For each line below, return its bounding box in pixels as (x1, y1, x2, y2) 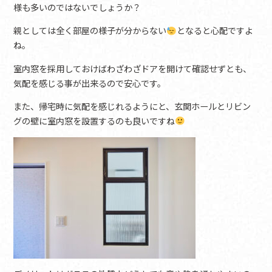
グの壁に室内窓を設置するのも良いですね (13, 115, 175, 126)
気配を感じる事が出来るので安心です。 (13, 78, 166, 89)
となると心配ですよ (176, 25, 253, 36)
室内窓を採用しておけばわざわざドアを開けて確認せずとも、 (13, 63, 252, 74)
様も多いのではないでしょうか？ (13, 2, 141, 13)
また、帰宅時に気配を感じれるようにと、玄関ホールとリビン (13, 101, 251, 112)
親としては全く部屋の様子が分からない (13, 25, 167, 36)
